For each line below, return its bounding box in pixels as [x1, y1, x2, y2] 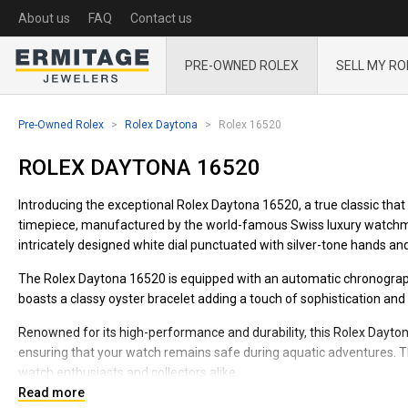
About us [18, 11, 70, 25]
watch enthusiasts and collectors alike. [18, 365, 239, 380]
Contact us [130, 11, 192, 25]
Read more [18, 385, 85, 400]
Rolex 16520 [219, 118, 281, 131]
